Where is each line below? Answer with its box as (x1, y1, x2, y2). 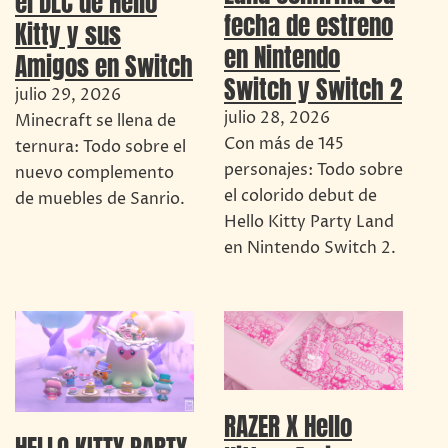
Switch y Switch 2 (224, 70, 402, 109)
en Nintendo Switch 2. (224, 237, 396, 260)
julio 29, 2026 (15, 84, 121, 107)
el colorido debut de (224, 185, 377, 208)
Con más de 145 (224, 133, 344, 156)
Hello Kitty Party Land (224, 211, 394, 234)
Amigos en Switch (15, 47, 193, 86)
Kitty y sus (15, 15, 121, 54)
